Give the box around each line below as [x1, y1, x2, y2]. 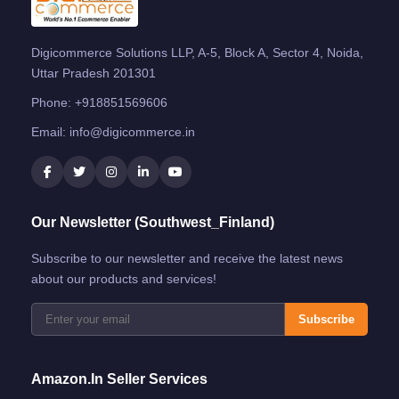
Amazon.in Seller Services [31, 370, 208, 387]
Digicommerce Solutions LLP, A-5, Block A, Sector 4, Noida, [31, 45, 363, 60]
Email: [31, 124, 69, 139]
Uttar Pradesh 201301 [31, 65, 156, 80]
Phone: [31, 94, 75, 110]
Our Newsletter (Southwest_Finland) [31, 214, 274, 230]
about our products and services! [31, 271, 216, 286]
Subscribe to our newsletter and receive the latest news [31, 250, 343, 265]
